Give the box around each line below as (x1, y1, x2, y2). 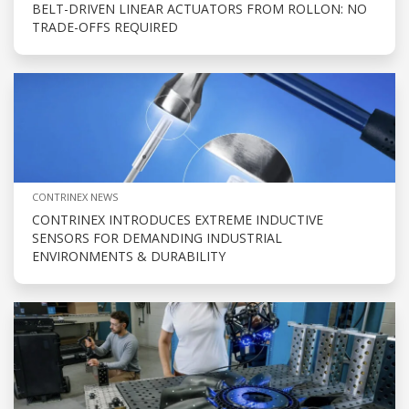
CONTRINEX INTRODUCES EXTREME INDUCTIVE (32, 211, 323, 229)
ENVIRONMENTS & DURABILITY (32, 247, 225, 266)
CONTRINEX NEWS (32, 190, 118, 204)
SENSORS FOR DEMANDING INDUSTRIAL (32, 229, 282, 247)
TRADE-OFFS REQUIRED (32, 18, 178, 37)
